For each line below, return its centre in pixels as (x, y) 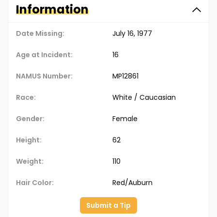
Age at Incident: (44, 55)
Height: (29, 140)
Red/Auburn (132, 183)
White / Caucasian (144, 98)
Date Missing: (40, 34)
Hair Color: (35, 183)
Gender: (30, 119)
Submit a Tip (108, 206)
